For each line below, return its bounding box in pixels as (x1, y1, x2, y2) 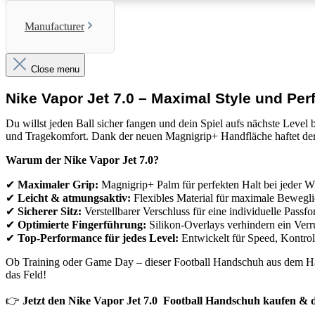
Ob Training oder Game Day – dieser (6, 256, 174, 269)
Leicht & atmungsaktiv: (18, 192, 131, 205)
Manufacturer (24, 20, 84, 33)
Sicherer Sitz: (18, 205, 82, 218)
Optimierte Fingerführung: (18, 219, 146, 231)
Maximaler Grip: (18, 179, 98, 191)
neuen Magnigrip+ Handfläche (136, 130, 272, 143)
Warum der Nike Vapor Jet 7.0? (6, 154, 159, 167)
